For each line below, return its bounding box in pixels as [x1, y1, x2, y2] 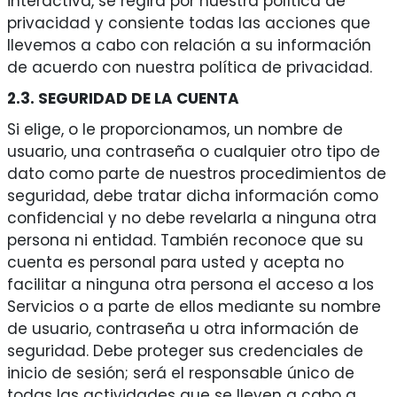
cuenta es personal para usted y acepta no [6, 252, 344, 274]
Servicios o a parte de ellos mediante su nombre [6, 296, 381, 318]
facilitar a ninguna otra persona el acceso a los [6, 274, 374, 296]
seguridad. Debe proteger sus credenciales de [6, 340, 363, 362]
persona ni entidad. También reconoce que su [6, 230, 363, 252]
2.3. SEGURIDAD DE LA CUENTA [6, 88, 239, 110]
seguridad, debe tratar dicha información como [6, 185, 378, 207]
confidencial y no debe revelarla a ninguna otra [6, 207, 377, 230]
